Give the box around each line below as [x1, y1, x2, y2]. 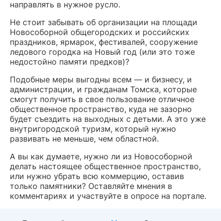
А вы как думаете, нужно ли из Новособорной [10, 151, 192, 161]
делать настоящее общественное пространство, [10, 161, 201, 171]
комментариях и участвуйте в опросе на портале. [10, 190, 206, 201]
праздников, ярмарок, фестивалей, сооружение [10, 37, 198, 47]
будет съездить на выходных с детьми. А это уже [10, 113, 206, 124]
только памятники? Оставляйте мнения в [10, 181, 172, 191]
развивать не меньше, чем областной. [10, 133, 159, 144]
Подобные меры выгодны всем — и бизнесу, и [10, 74, 192, 84]
